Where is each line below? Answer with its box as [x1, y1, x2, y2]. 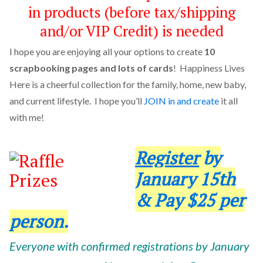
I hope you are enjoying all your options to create [9, 45, 204, 57]
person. [9, 210, 68, 234]
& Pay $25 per [135, 188, 245, 213]
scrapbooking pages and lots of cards [9, 62, 173, 73]
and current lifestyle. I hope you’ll [9, 95, 144, 106]
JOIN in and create [143, 95, 219, 106]
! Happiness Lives [173, 62, 245, 73]
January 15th [135, 167, 236, 191]
